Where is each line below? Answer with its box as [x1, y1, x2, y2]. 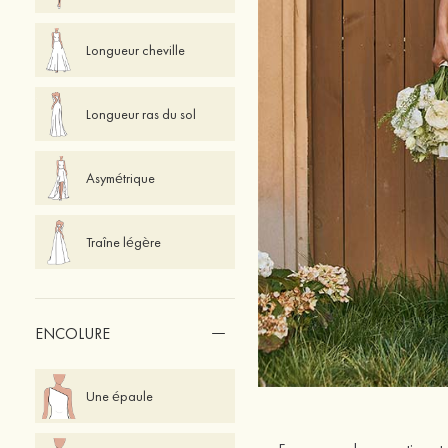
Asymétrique [85, 169, 155, 187]
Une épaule [85, 387, 153, 405]
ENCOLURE [34, 323, 110, 344]
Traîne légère [85, 233, 161, 251]
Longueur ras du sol [85, 105, 196, 123]
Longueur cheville [85, 41, 185, 59]
